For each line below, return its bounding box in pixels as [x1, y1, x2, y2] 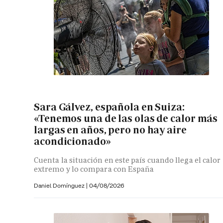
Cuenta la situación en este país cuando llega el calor [34, 155, 221, 165]
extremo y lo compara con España [34, 164, 154, 174]
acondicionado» [34, 134, 111, 148]
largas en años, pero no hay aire [34, 123, 187, 136]
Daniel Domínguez [34, 181, 86, 189]
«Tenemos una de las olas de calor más [34, 111, 218, 125]
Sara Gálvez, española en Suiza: [34, 100, 185, 113]
